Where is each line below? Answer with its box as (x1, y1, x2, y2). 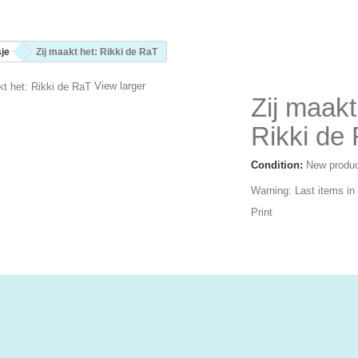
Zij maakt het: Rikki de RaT (36, 46, 157, 58)
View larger (94, 80, 145, 92)
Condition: (251, 159, 303, 171)
